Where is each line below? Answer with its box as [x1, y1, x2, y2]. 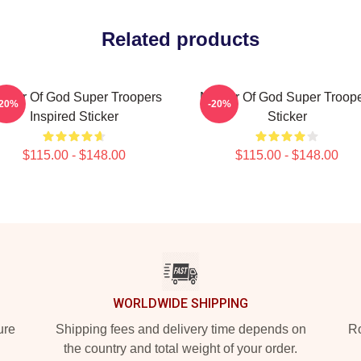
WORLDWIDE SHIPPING [113, 296, 248, 311]
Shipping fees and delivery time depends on [55, 322, 306, 336]
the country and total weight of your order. [64, 342, 297, 355]
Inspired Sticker [30, 110, 118, 123]
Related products [102, 28, 259, 50]
